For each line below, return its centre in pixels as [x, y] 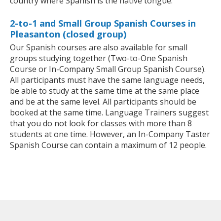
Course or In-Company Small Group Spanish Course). [108, 69]
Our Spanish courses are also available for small [99, 48]
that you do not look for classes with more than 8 [101, 124]
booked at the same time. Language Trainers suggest [109, 113]
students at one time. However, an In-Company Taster [110, 134]
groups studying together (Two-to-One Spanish [99, 58]
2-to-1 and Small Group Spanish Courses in [103, 23]
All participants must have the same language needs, [107, 80]
